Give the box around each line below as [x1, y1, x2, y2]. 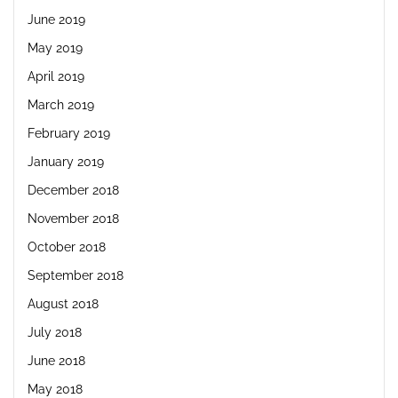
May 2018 [28, 381, 83, 396]
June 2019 [28, 12, 85, 27]
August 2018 [28, 296, 99, 311]
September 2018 [28, 267, 123, 283]
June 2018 [28, 353, 85, 368]
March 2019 [28, 97, 94, 112]
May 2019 [28, 40, 83, 55]
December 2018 [28, 182, 119, 197]
